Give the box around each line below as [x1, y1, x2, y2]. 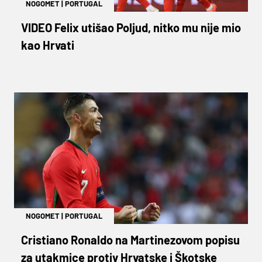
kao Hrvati [21, 37, 74, 52]
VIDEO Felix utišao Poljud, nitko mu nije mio [21, 20, 241, 35]
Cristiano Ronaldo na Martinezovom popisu [21, 232, 240, 247]
